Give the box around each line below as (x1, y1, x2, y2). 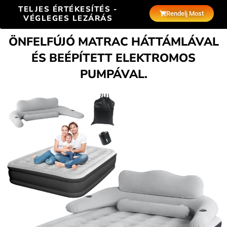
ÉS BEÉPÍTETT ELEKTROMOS (31, 50, 196, 66)
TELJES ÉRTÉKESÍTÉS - (18, 4, 118, 14)
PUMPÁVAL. (80, 66, 147, 82)
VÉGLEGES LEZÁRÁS (23, 13, 113, 23)
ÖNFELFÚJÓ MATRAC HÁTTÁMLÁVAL (8, 34, 219, 50)
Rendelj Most (166, 9, 204, 17)
